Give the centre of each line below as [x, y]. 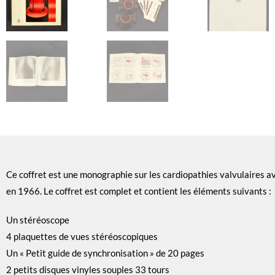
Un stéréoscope [38, 219]
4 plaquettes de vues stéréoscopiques [82, 236]
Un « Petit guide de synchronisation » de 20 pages [105, 253]
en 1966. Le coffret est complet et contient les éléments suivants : [139, 191]
